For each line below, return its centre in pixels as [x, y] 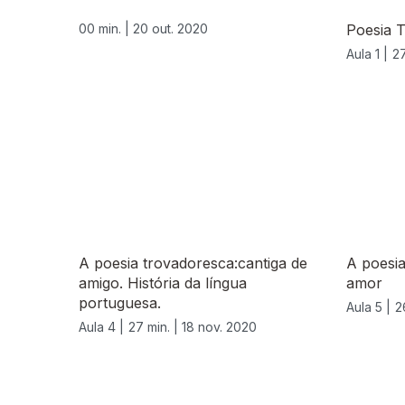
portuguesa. [120, 303]
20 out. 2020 [170, 29]
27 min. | [155, 327]
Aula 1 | [367, 54]
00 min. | [106, 29]
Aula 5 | [368, 307]
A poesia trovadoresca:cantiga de [193, 264]
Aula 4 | [101, 327]
